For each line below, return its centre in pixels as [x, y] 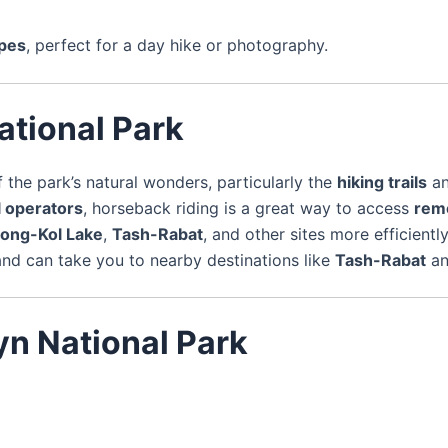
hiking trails [382, 182]
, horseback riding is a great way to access [248, 208]
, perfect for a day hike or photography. [177, 44]
